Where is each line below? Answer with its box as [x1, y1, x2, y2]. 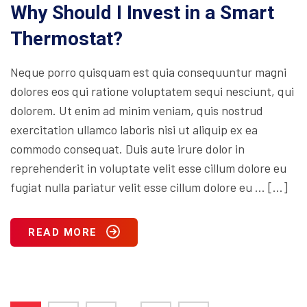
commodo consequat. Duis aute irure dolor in [10, 140, 245, 156]
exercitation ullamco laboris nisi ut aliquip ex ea [10, 121, 258, 137]
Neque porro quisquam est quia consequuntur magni [10, 64, 286, 79]
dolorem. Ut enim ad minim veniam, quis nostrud [10, 102, 263, 118]
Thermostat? [10, 27, 123, 50]
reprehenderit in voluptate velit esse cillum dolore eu [10, 160, 286, 175]
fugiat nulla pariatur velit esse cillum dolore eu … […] [10, 179, 288, 195]
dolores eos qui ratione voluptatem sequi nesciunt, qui [10, 83, 294, 99]
